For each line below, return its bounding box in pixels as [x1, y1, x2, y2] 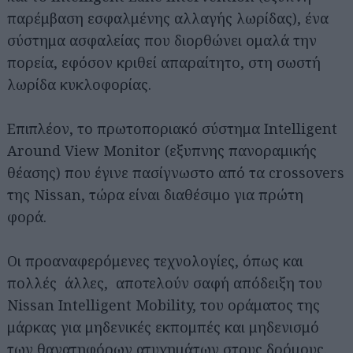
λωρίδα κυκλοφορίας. [7, 74, 151, 94]
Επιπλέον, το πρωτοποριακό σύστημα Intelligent [7, 118, 337, 138]
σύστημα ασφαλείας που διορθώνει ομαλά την [7, 30, 317, 50]
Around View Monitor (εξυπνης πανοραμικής [7, 140, 317, 160]
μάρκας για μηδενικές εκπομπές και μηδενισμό [7, 317, 319, 336]
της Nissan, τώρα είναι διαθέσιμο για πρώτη [7, 184, 303, 204]
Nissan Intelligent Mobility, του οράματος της [7, 295, 320, 314]
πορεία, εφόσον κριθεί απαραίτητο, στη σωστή [7, 52, 321, 72]
